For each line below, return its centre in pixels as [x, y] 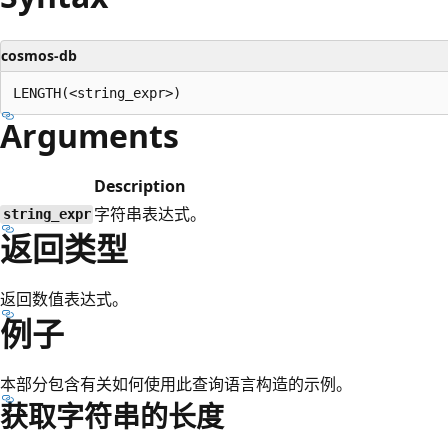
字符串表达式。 [150, 213]
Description [140, 185]
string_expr [46, 214]
